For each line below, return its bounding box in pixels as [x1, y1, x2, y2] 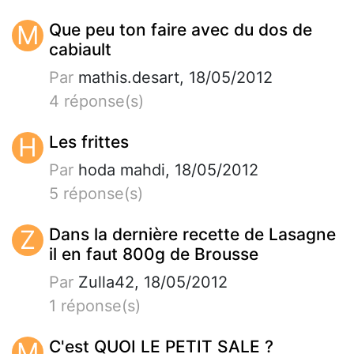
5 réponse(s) [49, 183, 143, 203]
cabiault [49, 39, 111, 59]
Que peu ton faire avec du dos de [49, 19, 312, 40]
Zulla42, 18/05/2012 [73, 272, 228, 292]
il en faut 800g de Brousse [49, 243, 258, 264]
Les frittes [49, 131, 129, 152]
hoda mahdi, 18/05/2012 [73, 160, 258, 179]
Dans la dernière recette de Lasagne [49, 224, 336, 244]
